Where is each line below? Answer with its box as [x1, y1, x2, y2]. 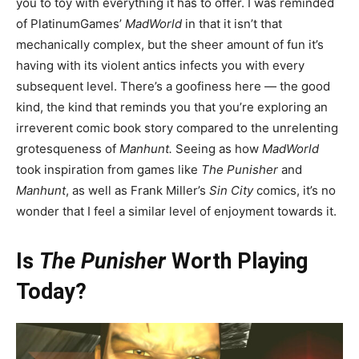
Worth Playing [166, 248, 308, 274]
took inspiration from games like [16, 161, 201, 177]
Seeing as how [172, 140, 262, 156]
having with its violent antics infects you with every [16, 57, 305, 73]
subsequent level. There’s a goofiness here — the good [16, 78, 330, 94]
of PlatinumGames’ [16, 15, 125, 31]
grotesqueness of [16, 140, 119, 156]
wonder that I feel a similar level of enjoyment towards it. [16, 203, 337, 219]
